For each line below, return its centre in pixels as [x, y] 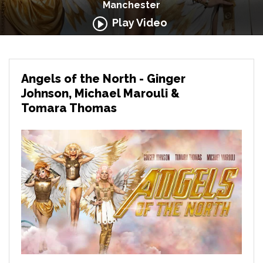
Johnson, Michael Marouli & [100, 93]
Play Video [137, 23]
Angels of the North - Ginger [103, 79]
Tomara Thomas [69, 108]
